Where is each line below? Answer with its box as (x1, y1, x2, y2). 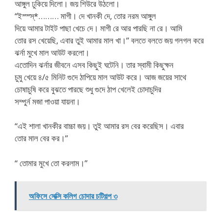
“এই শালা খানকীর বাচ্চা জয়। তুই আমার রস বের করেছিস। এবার (15, 120, 184, 131)
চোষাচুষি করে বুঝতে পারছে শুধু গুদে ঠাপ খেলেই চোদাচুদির (15, 83, 161, 95)
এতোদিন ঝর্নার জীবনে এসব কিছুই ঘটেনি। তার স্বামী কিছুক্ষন (15, 59, 174, 70)
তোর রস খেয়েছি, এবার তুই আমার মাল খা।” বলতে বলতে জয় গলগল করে (15, 34, 204, 46)
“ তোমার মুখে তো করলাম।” (15, 157, 88, 169)
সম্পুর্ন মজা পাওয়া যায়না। (15, 95, 80, 107)
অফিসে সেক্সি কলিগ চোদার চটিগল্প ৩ (29, 191, 117, 201)
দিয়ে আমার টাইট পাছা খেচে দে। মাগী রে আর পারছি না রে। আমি (15, 22, 182, 34)
